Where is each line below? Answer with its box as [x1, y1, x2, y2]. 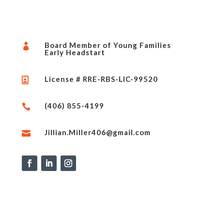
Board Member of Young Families [45, 40, 171, 49]
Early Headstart [45, 47, 106, 57]
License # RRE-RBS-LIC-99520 [45, 74, 158, 83]
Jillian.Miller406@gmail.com [45, 127, 151, 137]
